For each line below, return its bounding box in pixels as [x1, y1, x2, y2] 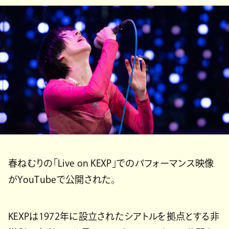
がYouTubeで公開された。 [8, 174, 116, 184]
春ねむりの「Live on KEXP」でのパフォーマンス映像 [8, 158, 214, 168]
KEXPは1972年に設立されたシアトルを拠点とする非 [8, 211, 220, 221]
